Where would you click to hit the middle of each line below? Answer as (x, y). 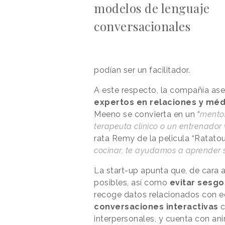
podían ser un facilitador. (143, 70)
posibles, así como (132, 183)
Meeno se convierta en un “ (147, 115)
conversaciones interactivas (156, 207)
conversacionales (142, 26)
